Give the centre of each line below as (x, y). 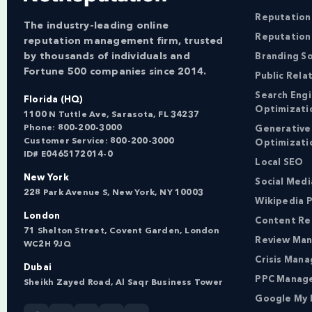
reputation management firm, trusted (124, 41)
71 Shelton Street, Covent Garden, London (122, 231)
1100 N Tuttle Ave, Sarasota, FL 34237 (112, 115)
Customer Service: (67, 141)
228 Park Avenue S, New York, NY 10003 (114, 193)
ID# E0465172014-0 (68, 154)
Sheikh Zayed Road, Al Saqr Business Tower (124, 282)
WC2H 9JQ (47, 244)
